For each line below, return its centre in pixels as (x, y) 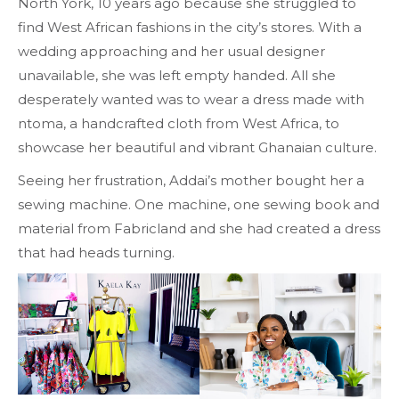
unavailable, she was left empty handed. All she (177, 75)
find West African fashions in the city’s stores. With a (190, 27)
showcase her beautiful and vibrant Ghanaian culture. (197, 147)
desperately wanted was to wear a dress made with (191, 99)
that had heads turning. (96, 252)
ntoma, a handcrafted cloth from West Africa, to (179, 123)
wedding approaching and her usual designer (171, 51)
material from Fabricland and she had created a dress (199, 228)
